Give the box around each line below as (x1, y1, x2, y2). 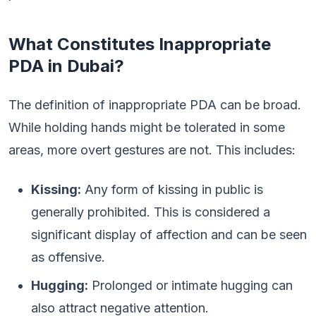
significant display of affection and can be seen (31, 227, 307, 242)
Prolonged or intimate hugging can (88, 278, 293, 293)
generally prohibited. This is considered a (31, 205, 270, 219)
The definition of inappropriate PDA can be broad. (8, 97, 301, 112)
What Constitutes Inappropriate (8, 34, 271, 54)
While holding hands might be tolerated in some (8, 120, 285, 135)
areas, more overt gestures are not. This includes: (8, 142, 296, 157)
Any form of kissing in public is (81, 182, 263, 197)
